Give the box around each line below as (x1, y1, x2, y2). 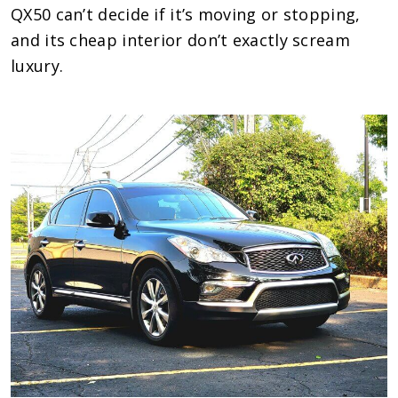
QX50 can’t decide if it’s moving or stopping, (11, 3, 361, 25)
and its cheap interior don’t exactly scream (11, 28, 350, 51)
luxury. (11, 54, 64, 76)
